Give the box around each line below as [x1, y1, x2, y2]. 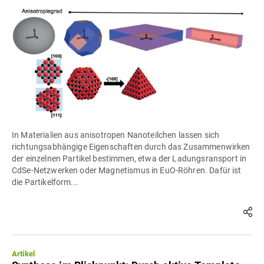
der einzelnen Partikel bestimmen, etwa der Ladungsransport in [12, 154, 247, 164]
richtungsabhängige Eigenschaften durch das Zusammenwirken [12, 142, 250, 152]
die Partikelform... [12, 177, 78, 187]
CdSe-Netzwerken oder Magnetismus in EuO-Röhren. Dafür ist [12, 166, 242, 176]
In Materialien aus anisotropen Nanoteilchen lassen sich [12, 130, 220, 140]
